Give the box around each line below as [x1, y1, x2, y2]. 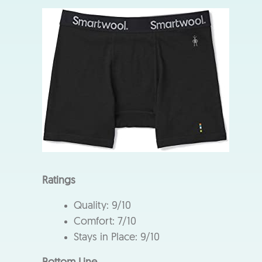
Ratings [42, 175, 75, 187]
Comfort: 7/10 [74, 216, 136, 227]
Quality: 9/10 [74, 200, 131, 212]
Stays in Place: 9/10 [74, 232, 160, 243]
